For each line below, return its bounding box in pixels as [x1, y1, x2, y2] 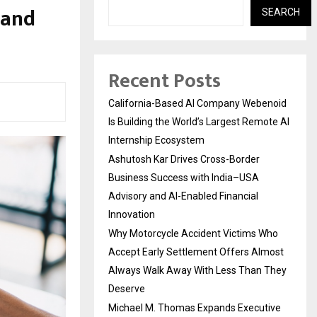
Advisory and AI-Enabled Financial [108, 190, 258, 202]
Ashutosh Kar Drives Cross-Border [108, 153, 260, 165]
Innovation [108, 208, 155, 220]
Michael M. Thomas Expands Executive [108, 301, 281, 313]
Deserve [108, 282, 145, 294]
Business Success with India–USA [108, 171, 259, 183]
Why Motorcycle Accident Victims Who [108, 227, 278, 239]
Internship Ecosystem [108, 134, 204, 146]
